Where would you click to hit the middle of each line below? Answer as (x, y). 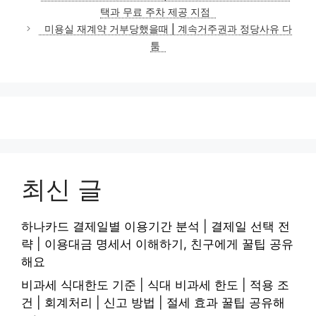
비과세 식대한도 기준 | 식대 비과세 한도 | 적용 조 (155, 285)
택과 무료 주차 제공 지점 (155, 12)
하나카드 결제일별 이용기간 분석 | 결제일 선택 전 (156, 226)
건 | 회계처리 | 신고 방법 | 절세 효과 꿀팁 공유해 (153, 303)
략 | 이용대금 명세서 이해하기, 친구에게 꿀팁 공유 (157, 244)
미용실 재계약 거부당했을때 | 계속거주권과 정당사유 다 (169, 29)
